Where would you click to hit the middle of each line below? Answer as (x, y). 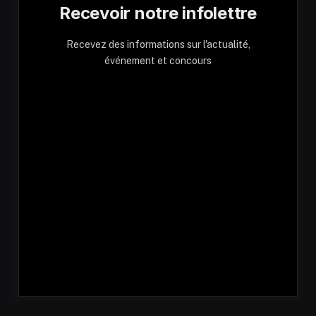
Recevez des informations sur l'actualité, (158, 45)
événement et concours (158, 61)
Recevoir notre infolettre (158, 13)
